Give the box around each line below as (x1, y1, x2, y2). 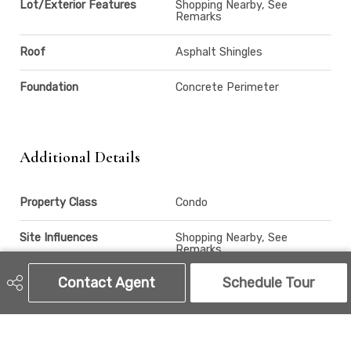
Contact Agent (58, 273, 156, 291)
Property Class (20, 195, 97, 209)
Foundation (20, 80, 78, 94)
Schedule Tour (223, 273, 315, 291)
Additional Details (20, 147, 140, 167)
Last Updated (20, 313, 92, 327)
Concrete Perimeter (175, 80, 279, 94)
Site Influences (20, 230, 98, 244)
